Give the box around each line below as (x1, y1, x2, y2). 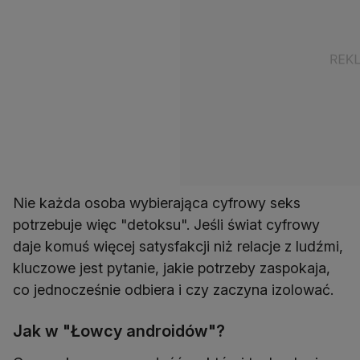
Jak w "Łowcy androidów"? (13, 321, 225, 341)
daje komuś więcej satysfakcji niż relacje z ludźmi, (13, 237, 343, 255)
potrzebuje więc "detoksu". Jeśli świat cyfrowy (13, 215, 320, 233)
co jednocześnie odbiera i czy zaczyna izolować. (13, 280, 333, 298)
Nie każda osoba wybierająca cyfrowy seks (13, 194, 301, 211)
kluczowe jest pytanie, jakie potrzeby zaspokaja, (13, 259, 330, 276)
